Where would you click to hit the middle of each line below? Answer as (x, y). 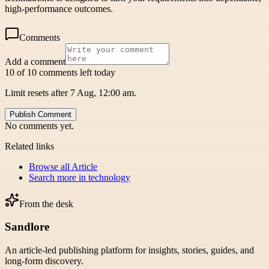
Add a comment (35, 61)
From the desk (46, 204)
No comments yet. (39, 125)
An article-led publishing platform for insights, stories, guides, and (129, 250)
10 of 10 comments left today (60, 72)
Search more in (59, 177)
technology (109, 177)
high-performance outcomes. (59, 8)
